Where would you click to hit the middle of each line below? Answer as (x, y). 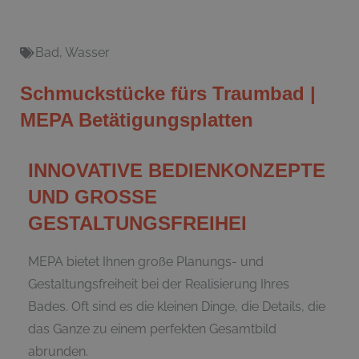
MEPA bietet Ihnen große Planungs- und (146, 261)
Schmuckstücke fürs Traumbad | (168, 93)
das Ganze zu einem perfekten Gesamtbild (152, 329)
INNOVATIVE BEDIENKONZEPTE (177, 170)
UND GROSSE (93, 196)
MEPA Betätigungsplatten (137, 119)
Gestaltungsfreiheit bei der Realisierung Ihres (159, 284)
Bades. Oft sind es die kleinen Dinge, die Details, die (177, 306)
